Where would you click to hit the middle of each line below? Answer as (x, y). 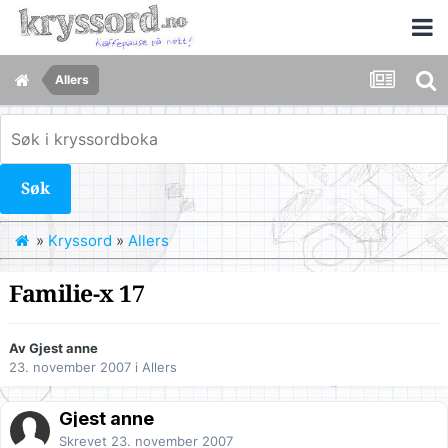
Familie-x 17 (77, 294)
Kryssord (80, 240)
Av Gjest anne (53, 348)
